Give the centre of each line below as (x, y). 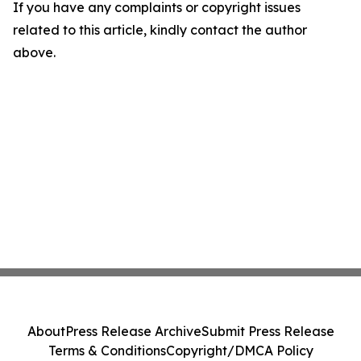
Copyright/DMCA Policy (239, 351)
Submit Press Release (268, 331)
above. (34, 53)
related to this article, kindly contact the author (160, 30)
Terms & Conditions (107, 351)
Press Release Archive (133, 331)
